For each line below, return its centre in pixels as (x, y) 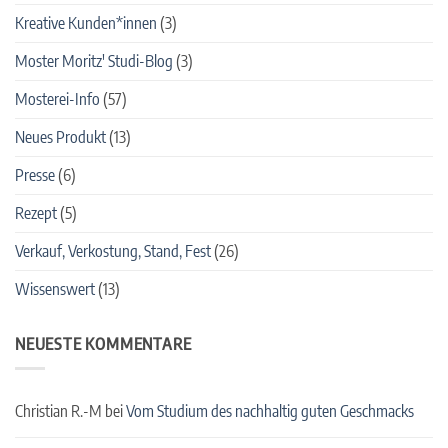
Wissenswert (55, 288)
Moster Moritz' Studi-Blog (94, 60)
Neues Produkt (60, 136)
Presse (35, 174)
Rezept (36, 212)
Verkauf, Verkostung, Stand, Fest (113, 250)
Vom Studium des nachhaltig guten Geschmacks (270, 411)
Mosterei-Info (57, 98)
